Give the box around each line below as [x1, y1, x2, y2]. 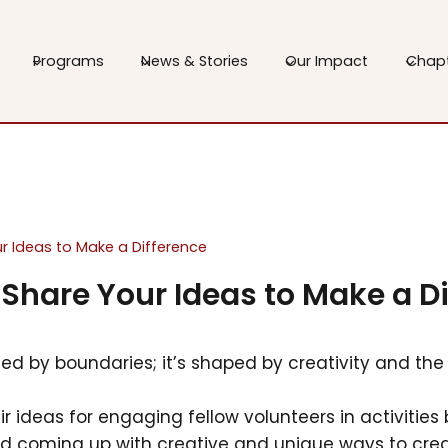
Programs [32, 50, 104, 71]
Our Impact [285, 50, 369, 71]
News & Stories [140, 50, 248, 71]
